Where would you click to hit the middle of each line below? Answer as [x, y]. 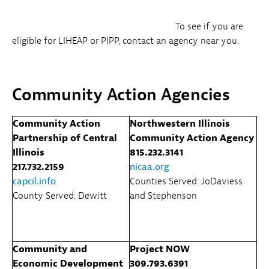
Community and [50, 249]
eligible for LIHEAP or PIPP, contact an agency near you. [125, 41]
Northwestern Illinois [180, 123]
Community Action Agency [192, 138]
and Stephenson [163, 195]
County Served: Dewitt [60, 195]
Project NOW [160, 249]
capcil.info [34, 181]
